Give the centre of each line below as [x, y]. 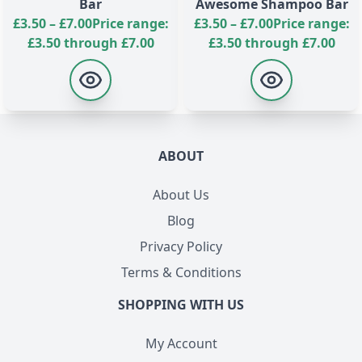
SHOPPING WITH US [181, 305]
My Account [181, 343]
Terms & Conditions [181, 272]
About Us [181, 195]
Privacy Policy [181, 246]
